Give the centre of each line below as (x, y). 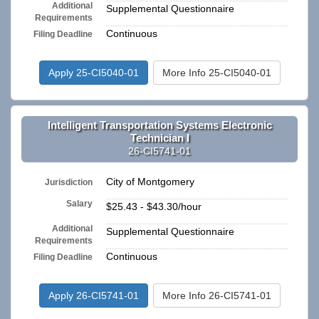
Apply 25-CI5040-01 (93, 73)
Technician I (159, 137)
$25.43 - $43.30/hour (154, 207)
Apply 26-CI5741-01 (93, 296)
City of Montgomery (150, 182)
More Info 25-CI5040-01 (216, 73)
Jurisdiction (69, 182)
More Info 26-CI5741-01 (216, 296)
